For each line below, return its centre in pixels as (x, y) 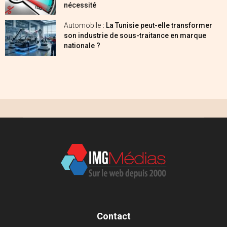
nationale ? (82, 45)
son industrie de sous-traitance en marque (135, 35)
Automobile (83, 25)
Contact (113, 216)
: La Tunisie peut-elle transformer (157, 25)
